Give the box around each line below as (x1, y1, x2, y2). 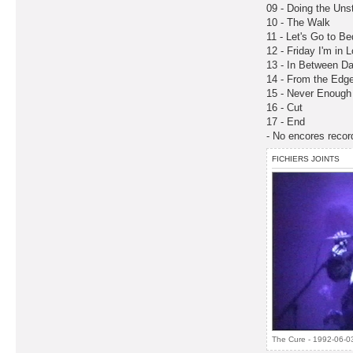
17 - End (266, 115, 306, 128)
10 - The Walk (266, 16, 331, 28)
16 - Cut (266, 101, 303, 113)
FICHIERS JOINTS (272, 154, 340, 163)
